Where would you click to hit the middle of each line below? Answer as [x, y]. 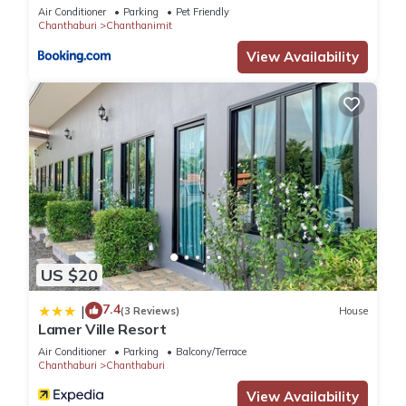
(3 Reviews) [150, 310]
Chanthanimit [139, 25]
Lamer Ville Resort [102, 329]
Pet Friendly [203, 11]
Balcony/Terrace [211, 352]
